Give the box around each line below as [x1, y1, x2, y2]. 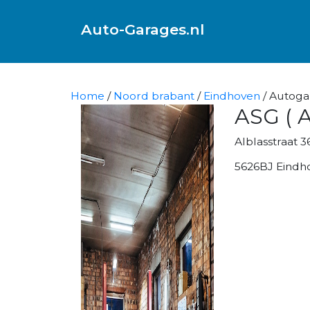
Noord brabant [113, 89, 194, 102]
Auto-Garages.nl [81, 20, 204, 38]
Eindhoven [203, 89, 260, 102]
